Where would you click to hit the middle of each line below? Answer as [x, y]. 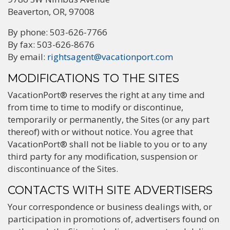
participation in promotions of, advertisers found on [113, 219]
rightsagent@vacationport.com [110, 57]
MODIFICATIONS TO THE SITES [93, 78]
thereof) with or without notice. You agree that [100, 132]
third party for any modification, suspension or [103, 156]
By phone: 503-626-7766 [57, 32]
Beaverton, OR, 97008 [51, 12]
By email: [27, 57]
